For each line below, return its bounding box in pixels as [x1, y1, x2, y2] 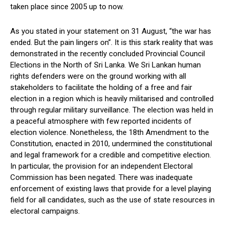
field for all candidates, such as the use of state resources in [10, 195, 215, 204]
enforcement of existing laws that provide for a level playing [10, 184, 211, 193]
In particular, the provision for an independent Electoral [10, 161, 193, 171]
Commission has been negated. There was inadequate [10, 172, 193, 182]
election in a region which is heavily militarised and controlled [10, 94, 214, 103]
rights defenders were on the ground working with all [10, 71, 186, 81]
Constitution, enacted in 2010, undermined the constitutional [10, 139, 212, 148]
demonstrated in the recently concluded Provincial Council [10, 49, 205, 58]
